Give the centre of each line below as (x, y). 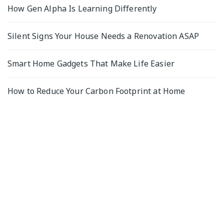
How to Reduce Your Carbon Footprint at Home (96, 91)
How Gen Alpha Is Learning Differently (82, 8)
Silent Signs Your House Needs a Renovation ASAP (103, 36)
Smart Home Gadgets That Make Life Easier (91, 63)
